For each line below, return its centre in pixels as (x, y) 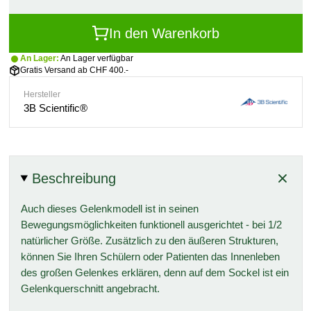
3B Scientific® (55, 108)
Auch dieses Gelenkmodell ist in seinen (109, 209)
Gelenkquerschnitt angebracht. (90, 288)
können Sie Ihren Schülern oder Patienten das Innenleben (150, 257)
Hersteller (42, 94)
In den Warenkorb (164, 33)
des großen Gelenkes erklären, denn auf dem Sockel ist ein (154, 272)
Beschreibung (74, 178)
